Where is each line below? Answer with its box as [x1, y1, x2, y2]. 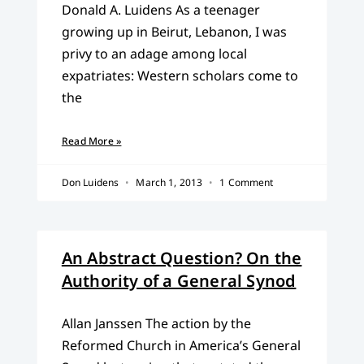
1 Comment [217, 175, 274, 190]
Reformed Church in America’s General [61, 336, 301, 355]
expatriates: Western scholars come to [61, 67, 298, 85]
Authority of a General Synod [61, 270, 297, 292]
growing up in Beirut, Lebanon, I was [61, 23, 287, 41]
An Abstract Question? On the [61, 247, 302, 270]
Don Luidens [61, 175, 122, 190]
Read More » [61, 134, 122, 149]
